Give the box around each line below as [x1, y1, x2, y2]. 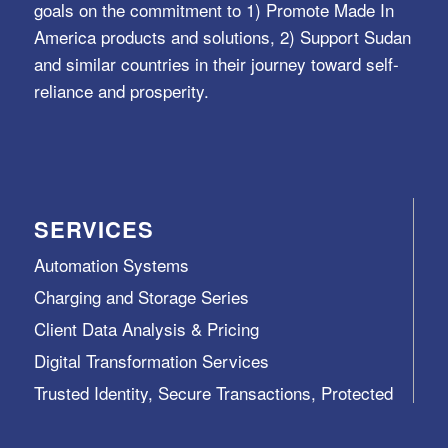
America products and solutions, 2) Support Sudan [33, 23, 411, 49]
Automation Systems [33, 251, 189, 277]
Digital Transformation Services [33, 347, 269, 373]
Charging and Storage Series [33, 283, 249, 309]
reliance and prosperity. [33, 77, 209, 103]
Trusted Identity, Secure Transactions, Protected [33, 379, 393, 405]
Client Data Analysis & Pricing [33, 315, 259, 341]
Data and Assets [33, 402, 158, 428]
